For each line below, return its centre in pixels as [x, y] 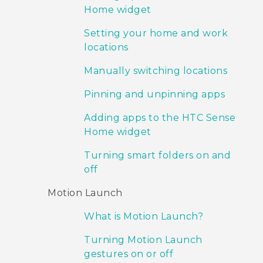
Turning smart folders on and [157, 156]
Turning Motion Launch [143, 240]
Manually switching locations [156, 71]
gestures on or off [129, 254]
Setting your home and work [156, 33]
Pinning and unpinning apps [154, 95]
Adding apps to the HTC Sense [160, 118]
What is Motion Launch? [144, 217]
